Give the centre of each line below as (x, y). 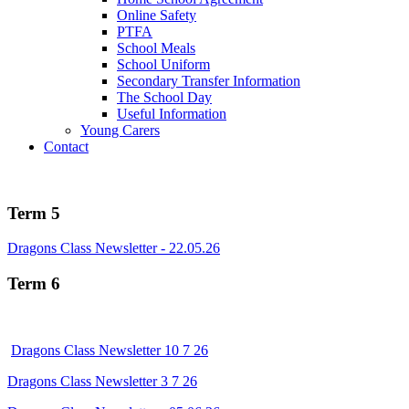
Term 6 (34, 284)
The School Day (164, 97)
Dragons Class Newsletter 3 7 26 (102, 381)
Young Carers (120, 130)
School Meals (156, 47)
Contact (66, 146)
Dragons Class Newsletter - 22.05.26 (114, 248)
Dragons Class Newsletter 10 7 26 (110, 350)
